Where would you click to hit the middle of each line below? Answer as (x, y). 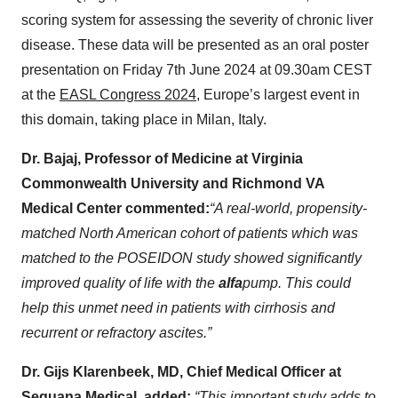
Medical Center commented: (115, 208)
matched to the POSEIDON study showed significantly (191, 258)
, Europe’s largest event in (278, 95)
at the (40, 95)
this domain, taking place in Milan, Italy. (144, 119)
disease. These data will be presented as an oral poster (195, 45)
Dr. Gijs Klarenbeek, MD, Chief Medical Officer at (181, 372)
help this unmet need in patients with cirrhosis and (178, 308)
